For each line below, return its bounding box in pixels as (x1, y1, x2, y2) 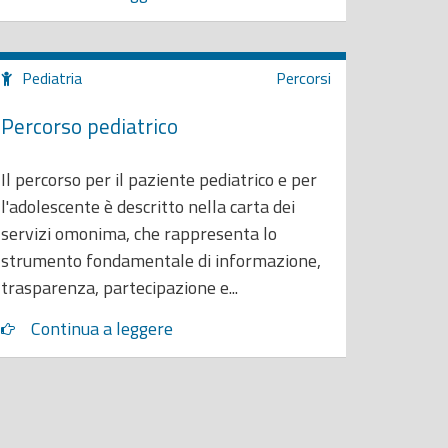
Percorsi (276, 66, 331, 90)
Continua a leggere (31, 314, 173, 342)
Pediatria (22, 66, 82, 90)
